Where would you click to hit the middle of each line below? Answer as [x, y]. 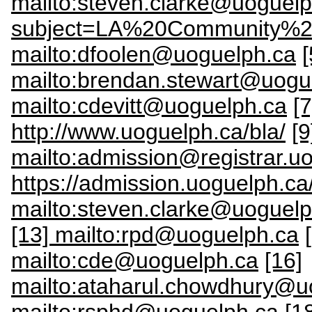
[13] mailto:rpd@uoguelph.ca [155, 234]
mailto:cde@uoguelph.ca [135, 260]
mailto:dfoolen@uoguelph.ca [154, 54]
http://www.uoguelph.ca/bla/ [148, 131]
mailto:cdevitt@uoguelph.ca [149, 106]
